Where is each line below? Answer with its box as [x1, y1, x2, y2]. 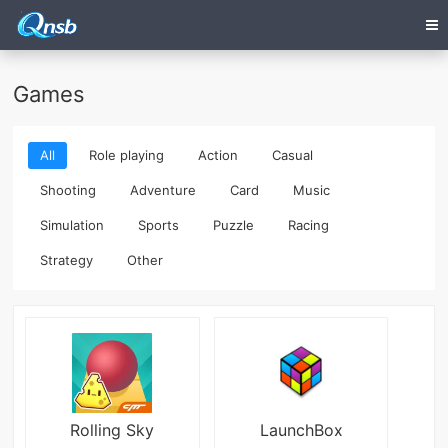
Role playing [89, 147, 165, 164]
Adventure [130, 182, 197, 199]
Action [198, 147, 239, 164]
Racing [288, 217, 330, 234]
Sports [138, 217, 180, 234]
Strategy [40, 252, 94, 269]
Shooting [40, 182, 97, 199]
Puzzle [213, 217, 255, 234]
